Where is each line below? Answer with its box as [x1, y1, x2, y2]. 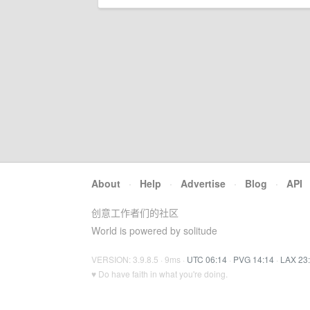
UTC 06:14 [187, 253, 227, 265]
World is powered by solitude [91, 224, 217, 237]
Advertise [181, 176, 226, 190]
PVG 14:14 [233, 253, 274, 265]
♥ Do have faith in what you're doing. [91, 268, 228, 280]
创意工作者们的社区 [91, 206, 179, 219]
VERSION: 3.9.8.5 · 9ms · [91, 253, 187, 265]
